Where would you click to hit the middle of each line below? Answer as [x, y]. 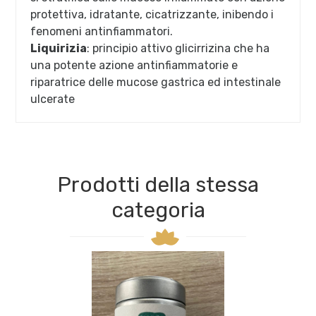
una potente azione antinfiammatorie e [134, 66]
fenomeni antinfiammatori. [102, 32]
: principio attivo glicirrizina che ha [178, 49]
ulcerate [53, 99]
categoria [158, 211]
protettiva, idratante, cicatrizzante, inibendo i [152, 15]
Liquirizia [59, 49]
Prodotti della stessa [158, 185]
